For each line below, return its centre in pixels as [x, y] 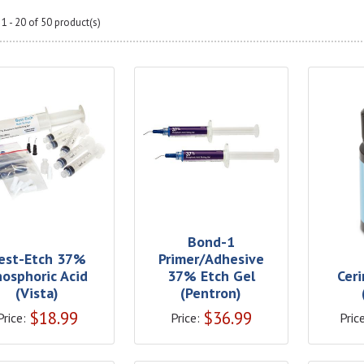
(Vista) [37, 292]
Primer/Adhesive [211, 258]
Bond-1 [211, 241]
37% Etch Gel [211, 275]
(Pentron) [211, 292]
